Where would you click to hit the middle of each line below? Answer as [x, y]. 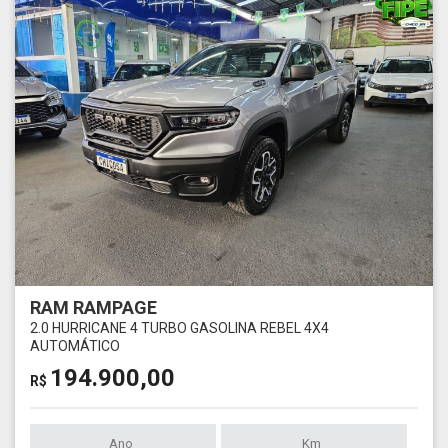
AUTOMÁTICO [75, 346]
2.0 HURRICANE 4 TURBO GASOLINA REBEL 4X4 [179, 328]
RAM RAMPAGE [93, 308]
